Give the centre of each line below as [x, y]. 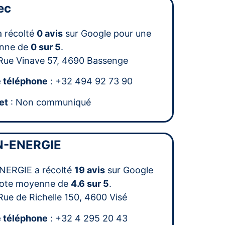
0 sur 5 [46, 47]
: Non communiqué [50, 102]
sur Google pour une [107, 33]
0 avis [50, 33]
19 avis [90, 170]
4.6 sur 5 [90, 184]
